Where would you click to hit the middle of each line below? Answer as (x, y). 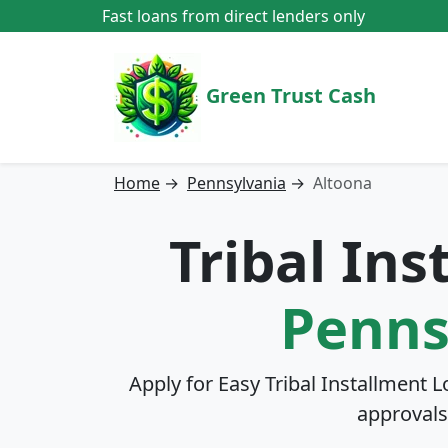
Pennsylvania (236, 183)
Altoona (342, 183)
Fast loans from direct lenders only (233, 16)
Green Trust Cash (288, 95)
